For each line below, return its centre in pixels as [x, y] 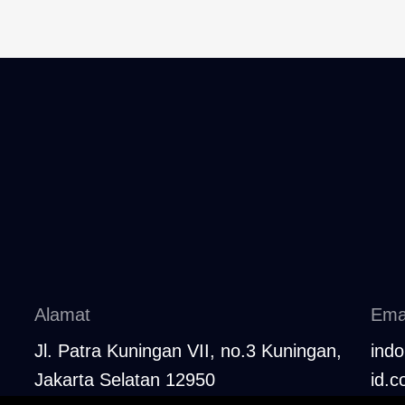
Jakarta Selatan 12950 [125, 380]
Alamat [62, 315]
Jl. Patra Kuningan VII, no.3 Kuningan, [188, 351]
